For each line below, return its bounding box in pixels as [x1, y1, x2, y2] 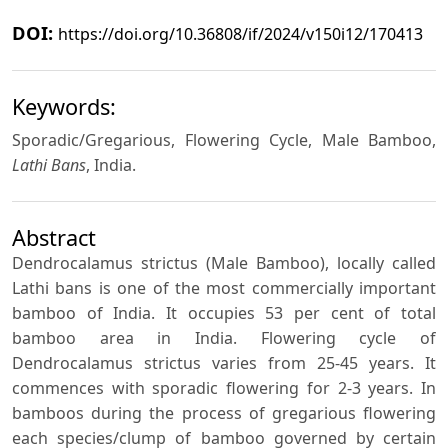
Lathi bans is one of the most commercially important [12, 276, 436, 299]
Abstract [12, 222, 96, 252]
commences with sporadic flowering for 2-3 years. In [12, 376, 436, 399]
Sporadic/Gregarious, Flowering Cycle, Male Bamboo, [12, 129, 436, 152]
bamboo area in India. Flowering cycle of [12, 326, 436, 349]
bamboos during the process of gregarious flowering [12, 401, 436, 424]
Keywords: [12, 92, 116, 122]
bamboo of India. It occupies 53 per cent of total [12, 301, 436, 324]
